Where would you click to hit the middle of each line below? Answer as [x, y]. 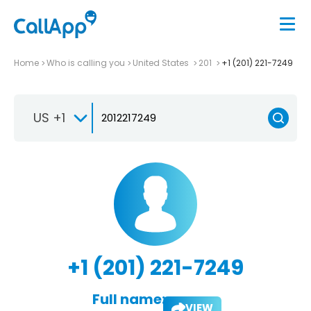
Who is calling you [86, 62]
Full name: [128, 299]
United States [162, 62]
